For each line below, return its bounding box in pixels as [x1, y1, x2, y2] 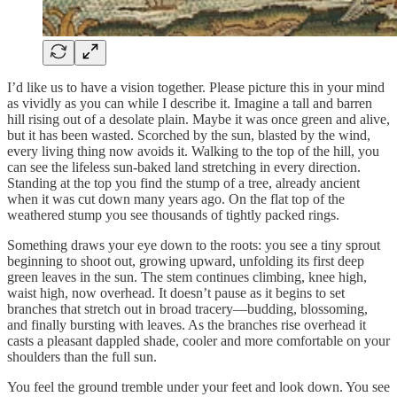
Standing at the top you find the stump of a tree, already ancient [7, 175, 360, 191]
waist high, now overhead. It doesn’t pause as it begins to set [7, 284, 345, 300]
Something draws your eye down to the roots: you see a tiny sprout [7, 237, 380, 253]
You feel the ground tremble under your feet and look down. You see [7, 378, 390, 394]
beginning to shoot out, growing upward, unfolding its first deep [7, 253, 364, 269]
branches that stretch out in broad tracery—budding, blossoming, [7, 300, 368, 316]
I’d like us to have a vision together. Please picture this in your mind [7, 79, 385, 95]
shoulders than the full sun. [7, 348, 160, 364]
